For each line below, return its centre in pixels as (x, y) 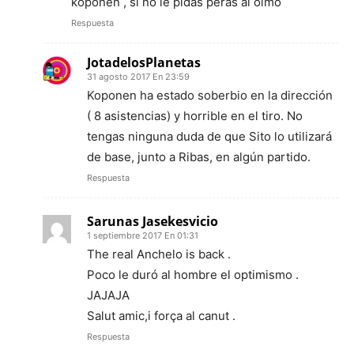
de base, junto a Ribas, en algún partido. (199, 157)
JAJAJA (108, 296)
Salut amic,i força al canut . (161, 316)
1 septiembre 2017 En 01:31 (143, 236)
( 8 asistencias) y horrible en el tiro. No (195, 116)
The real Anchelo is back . (159, 254)
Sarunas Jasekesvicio (153, 222)
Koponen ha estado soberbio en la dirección (210, 96)
